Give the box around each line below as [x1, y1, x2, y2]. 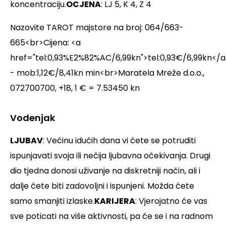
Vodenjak [10, 111, 55, 125]
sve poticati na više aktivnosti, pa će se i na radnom [10, 210, 213, 222]
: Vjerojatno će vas [135, 195, 207, 207]
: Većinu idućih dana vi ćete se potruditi [43, 135, 196, 147]
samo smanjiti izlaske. [10, 195, 94, 207]
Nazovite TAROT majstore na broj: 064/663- [10, 22, 184, 34]
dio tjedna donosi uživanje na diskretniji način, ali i [10, 165, 200, 177]
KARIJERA [94, 195, 135, 207]
